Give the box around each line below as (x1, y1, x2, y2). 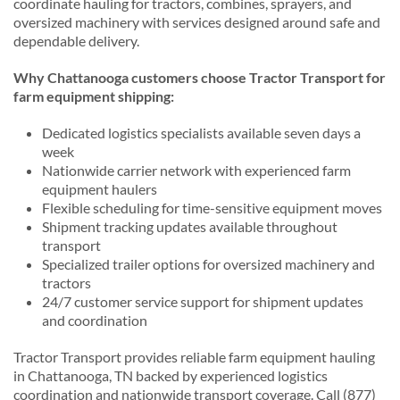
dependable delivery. (13, 31, 139, 49)
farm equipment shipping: (13, 87, 174, 104)
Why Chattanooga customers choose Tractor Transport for (13, 68, 386, 86)
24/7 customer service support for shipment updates (42, 292, 363, 310)
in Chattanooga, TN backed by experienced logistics (13, 366, 328, 384)
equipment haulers (42, 179, 157, 197)
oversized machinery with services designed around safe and (13, 12, 380, 30)
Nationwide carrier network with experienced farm (42, 161, 351, 179)
